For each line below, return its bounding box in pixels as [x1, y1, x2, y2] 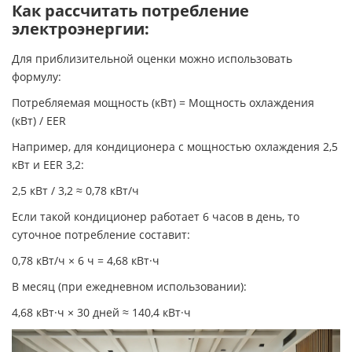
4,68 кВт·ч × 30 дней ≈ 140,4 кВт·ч [12, 305, 191, 320]
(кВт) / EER [12, 113, 66, 128]
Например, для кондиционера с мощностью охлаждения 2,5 [12, 139, 338, 154]
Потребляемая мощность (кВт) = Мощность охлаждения [12, 95, 314, 110]
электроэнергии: [12, 18, 149, 39]
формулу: [12, 69, 61, 84]
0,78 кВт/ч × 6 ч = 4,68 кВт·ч [12, 253, 159, 268]
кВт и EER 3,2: [12, 157, 84, 172]
